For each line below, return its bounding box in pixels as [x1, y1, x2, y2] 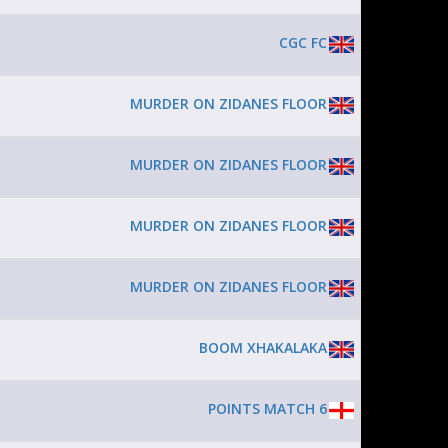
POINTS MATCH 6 [208, 399, 327, 418]
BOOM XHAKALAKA [199, 338, 327, 357]
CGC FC [279, 33, 327, 52]
